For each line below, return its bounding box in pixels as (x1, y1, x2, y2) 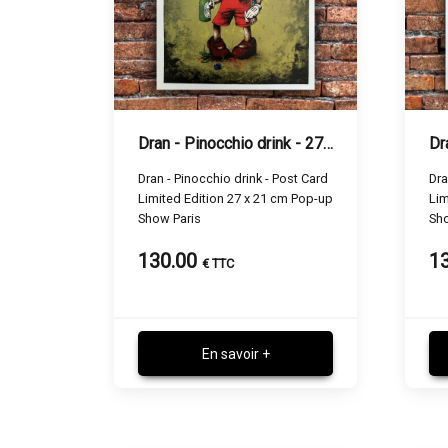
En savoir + (201, 345, 270, 362)
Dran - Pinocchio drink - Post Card (138, 170, 328, 186)
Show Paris (138, 210, 201, 226)
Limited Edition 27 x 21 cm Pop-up (138, 190, 333, 206)
